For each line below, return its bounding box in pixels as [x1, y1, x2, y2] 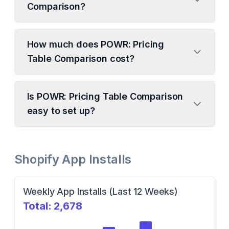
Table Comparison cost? [27, 53, 134, 64]
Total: [22, 200, 54, 212]
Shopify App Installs [14, 152, 132, 167]
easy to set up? [27, 105, 96, 116]
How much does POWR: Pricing [27, 39, 165, 50]
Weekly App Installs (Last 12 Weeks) [22, 186, 178, 197]
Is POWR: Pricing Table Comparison [27, 91, 184, 102]
